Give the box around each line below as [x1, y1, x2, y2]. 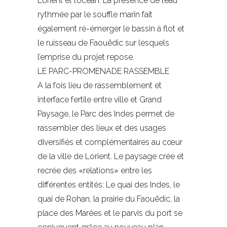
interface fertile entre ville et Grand [37, 95, 162, 105]
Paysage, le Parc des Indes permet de [37, 109, 174, 119]
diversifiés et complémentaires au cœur [37, 137, 182, 147]
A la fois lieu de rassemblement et [37, 81, 162, 91]
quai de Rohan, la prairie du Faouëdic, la [37, 194, 180, 204]
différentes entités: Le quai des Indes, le [37, 180, 180, 190]
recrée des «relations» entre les [37, 166, 152, 176]
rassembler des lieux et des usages [37, 123, 166, 133]
